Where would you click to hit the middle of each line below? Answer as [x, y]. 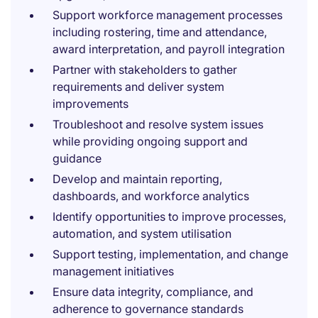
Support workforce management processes [168, 15]
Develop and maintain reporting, [137, 179]
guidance [77, 158]
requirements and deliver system [138, 87]
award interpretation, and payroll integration [169, 49]
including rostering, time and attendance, [160, 32]
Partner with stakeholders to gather [145, 70]
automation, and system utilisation [142, 234]
